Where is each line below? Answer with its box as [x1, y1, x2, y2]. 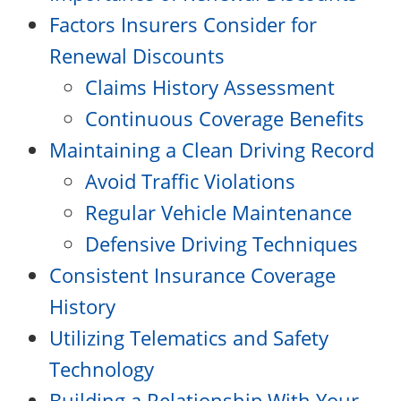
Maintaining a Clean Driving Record [49, 136, 374, 163]
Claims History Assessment [85, 73, 335, 100]
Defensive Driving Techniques [85, 230, 358, 257]
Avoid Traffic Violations [85, 167, 295, 194]
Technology [49, 355, 154, 382]
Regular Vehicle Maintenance [85, 199, 352, 226]
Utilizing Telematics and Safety [49, 324, 328, 351]
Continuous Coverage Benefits [85, 105, 364, 132]
